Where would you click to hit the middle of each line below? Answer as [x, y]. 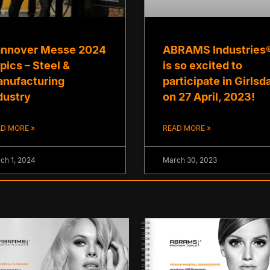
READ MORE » [187, 128]
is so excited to [202, 66]
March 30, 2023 [190, 160]
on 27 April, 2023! [209, 97]
